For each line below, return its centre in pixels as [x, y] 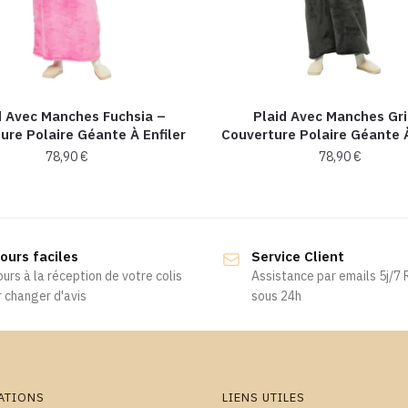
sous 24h [276, 296]
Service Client [298, 257]
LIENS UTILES [264, 398]
